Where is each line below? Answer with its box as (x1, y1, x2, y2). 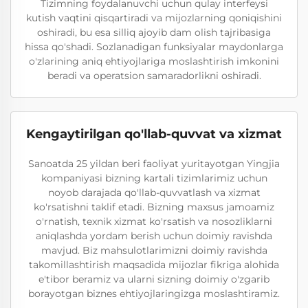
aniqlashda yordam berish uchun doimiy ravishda (36, 230, 272, 242)
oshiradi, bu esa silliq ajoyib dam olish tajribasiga (37, 26, 271, 38)
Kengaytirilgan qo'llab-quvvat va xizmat (26, 126, 282, 142)
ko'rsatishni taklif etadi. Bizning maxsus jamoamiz (34, 201, 274, 213)
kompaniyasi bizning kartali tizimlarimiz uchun (41, 172, 267, 184)
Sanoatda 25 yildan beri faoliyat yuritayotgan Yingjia (28, 157, 280, 170)
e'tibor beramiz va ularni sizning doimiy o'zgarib (38, 273, 269, 285)
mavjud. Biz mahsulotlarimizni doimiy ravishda (41, 244, 267, 256)
